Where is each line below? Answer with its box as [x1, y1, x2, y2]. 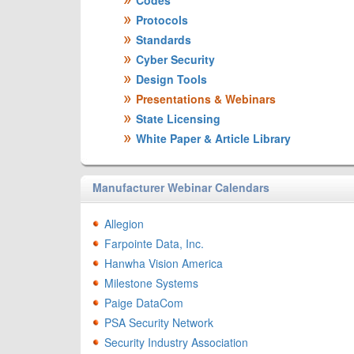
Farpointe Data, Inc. [104, 235, 204, 251]
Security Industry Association [104, 334, 248, 350]
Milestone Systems [104, 275, 198, 291]
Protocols [136, 12, 188, 28]
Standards [136, 32, 191, 47]
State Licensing [136, 111, 220, 126]
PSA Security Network [104, 314, 213, 330]
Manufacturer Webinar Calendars [92, 179, 269, 195]
